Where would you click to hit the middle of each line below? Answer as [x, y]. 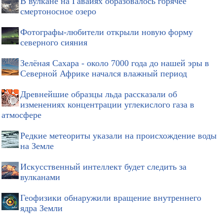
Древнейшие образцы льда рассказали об [99, 94]
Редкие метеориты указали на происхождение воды [118, 136]
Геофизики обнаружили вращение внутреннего [111, 198]
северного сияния [54, 43]
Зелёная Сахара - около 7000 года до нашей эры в [115, 63]
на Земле [37, 146]
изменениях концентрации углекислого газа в [107, 105]
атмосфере [21, 115]
